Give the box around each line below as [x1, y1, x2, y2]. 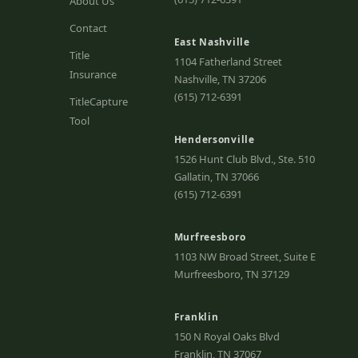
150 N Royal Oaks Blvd [173, 328, 280, 344]
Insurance [70, 66, 117, 82]
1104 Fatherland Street [173, 54, 282, 69]
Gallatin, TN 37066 [173, 169, 259, 184]
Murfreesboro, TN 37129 [173, 266, 289, 281]
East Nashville [173, 34, 250, 49]
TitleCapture [70, 93, 129, 109]
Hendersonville [173, 132, 255, 146]
